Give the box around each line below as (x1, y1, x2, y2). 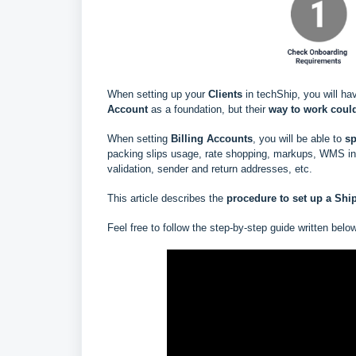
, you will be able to (253, 133, 345, 145)
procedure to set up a (223, 192, 335, 205)
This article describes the (107, 192, 223, 205)
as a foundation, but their (148, 103, 269, 116)
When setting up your (107, 88, 208, 101)
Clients (208, 88, 246, 101)
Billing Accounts (171, 133, 253, 145)
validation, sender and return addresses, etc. (107, 163, 312, 176)
